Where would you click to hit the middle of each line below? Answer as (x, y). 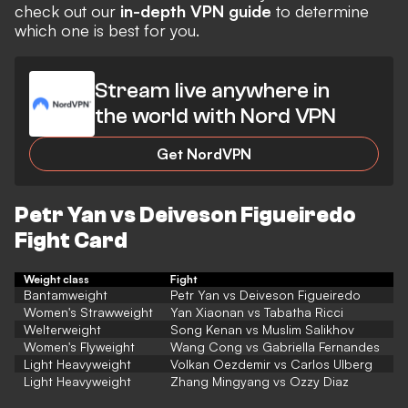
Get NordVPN (204, 153)
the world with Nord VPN (215, 116)
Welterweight (62, 330)
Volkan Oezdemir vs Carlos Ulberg (271, 364)
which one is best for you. (107, 30)
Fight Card (71, 241)
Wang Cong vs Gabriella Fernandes (275, 347)
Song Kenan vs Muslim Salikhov (262, 330)
